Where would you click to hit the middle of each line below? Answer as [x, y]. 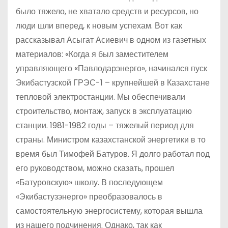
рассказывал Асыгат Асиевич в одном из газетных [111, 40]
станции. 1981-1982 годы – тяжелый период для [105, 125]
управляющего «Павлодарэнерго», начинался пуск [111, 68]
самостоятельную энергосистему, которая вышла [109, 211]
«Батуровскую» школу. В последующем [89, 182]
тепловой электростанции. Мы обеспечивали [101, 97]
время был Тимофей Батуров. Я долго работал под [113, 154]
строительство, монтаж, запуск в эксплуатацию [104, 111]
